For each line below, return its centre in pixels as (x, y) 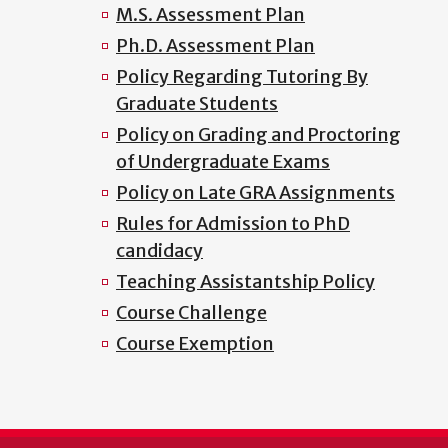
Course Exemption (195, 344)
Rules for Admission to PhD (233, 224)
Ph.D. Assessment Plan (215, 46)
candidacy (159, 251)
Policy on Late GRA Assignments (255, 193)
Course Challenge (191, 313)
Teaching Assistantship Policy (245, 282)
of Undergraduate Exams (223, 162)
